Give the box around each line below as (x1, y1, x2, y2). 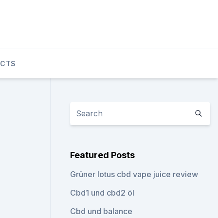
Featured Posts (70, 150, 135, 160)
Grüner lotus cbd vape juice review (70, 169, 199, 179)
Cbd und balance (70, 206, 133, 216)
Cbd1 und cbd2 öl (70, 188, 135, 198)
